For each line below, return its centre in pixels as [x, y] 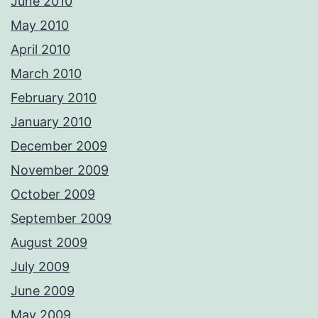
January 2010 [51, 122]
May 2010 [40, 26]
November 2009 [60, 170]
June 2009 [43, 291]
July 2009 [40, 267]
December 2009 [59, 146]
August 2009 [49, 243]
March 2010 [46, 74]
